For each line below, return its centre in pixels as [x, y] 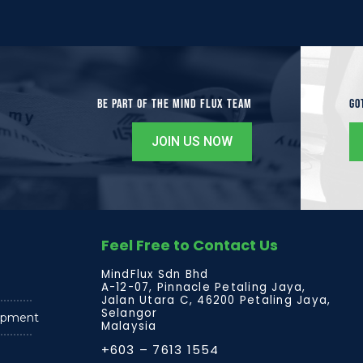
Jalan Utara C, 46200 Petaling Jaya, [216, 301]
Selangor [129, 314]
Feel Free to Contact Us [189, 245]
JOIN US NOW [192, 141]
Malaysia [129, 327]
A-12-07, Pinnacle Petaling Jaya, [203, 288]
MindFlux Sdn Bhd [155, 275]
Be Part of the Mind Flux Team [175, 104]
